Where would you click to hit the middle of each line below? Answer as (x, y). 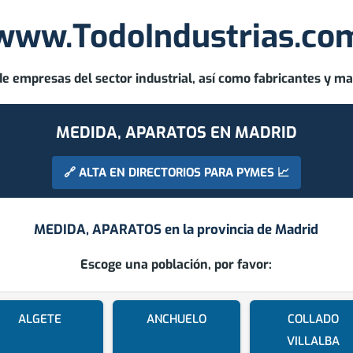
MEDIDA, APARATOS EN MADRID (176, 133)
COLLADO (313, 320)
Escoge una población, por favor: (176, 265)
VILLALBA (313, 342)
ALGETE (40, 320)
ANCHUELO (176, 320)
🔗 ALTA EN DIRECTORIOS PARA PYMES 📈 (176, 172)
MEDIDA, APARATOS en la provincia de (155, 230)
